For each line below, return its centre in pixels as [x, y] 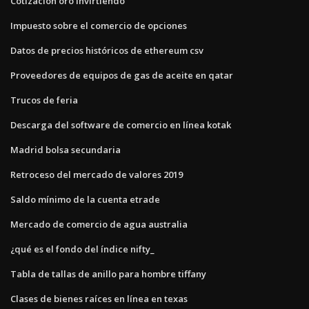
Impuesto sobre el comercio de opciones [99, 25]
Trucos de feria [44, 100]
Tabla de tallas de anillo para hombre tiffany [108, 273]
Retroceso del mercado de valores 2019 [97, 174]
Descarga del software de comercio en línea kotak [121, 124]
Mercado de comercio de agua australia [99, 224]
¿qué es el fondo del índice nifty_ [82, 249]
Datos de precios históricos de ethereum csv [107, 50]
